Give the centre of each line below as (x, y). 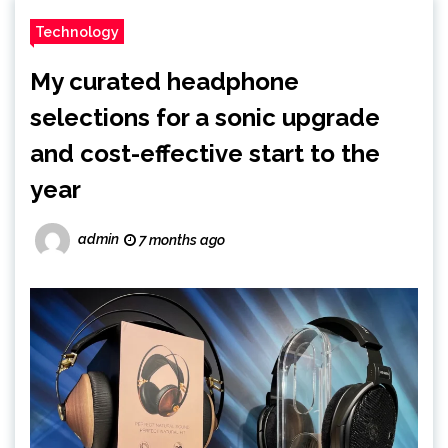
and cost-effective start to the (205, 153)
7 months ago (180, 240)
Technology (77, 31)
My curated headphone (164, 81)
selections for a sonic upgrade (205, 117)
